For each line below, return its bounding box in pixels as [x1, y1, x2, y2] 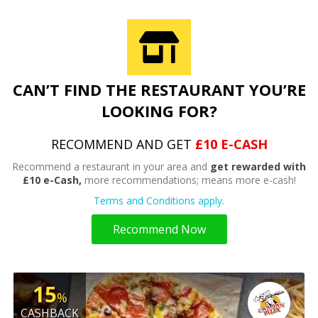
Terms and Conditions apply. [94, 194, 224, 208]
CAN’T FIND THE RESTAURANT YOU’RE [12, 79, 306, 101]
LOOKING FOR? [101, 100, 217, 122]
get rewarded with [210, 160, 306, 174]
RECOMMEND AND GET [50, 136, 195, 153]
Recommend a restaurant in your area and [12, 160, 210, 174]
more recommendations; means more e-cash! [81, 173, 296, 187]
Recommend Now [112, 221, 206, 238]
